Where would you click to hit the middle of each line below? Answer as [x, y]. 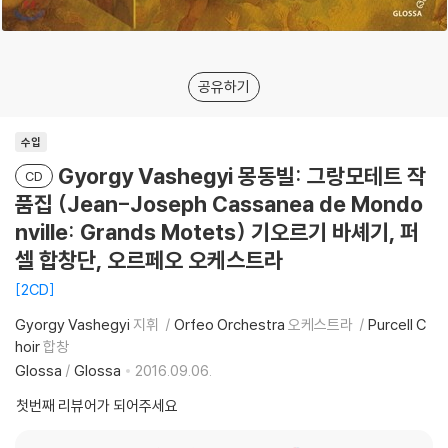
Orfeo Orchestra [229, 324]
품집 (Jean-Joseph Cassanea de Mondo [219, 204]
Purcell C [397, 324]
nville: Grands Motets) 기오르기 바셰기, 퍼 [217, 232]
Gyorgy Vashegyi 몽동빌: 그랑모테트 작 [242, 176]
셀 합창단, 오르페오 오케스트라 [149, 260]
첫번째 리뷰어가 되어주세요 [97, 405]
